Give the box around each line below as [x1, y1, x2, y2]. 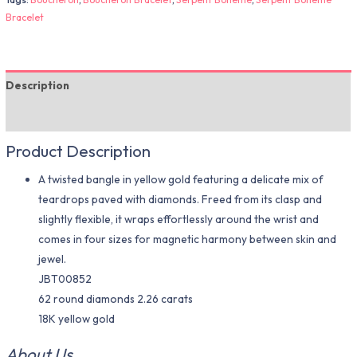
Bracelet [6, 10, 45, 23]
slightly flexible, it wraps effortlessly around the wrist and [38, 212, 320, 227]
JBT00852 [38, 272, 92, 287]
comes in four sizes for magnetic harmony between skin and [38, 232, 337, 247]
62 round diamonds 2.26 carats [38, 292, 194, 307]
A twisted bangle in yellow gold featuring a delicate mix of [38, 172, 324, 187]
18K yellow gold [38, 312, 116, 327]
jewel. [38, 252, 67, 267]
